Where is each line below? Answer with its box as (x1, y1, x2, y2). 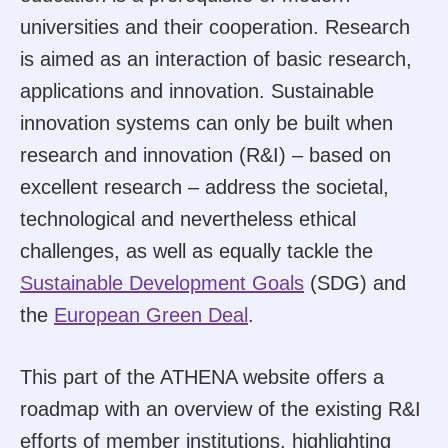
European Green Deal (54, 303, 248, 326)
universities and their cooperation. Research (20, 15, 410, 38)
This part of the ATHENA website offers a (20, 365, 384, 388)
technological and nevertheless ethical (20, 207, 356, 230)
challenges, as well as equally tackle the (20, 239, 373, 262)
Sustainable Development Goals (20, 271, 304, 294)
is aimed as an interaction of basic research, (20, 47, 412, 70)
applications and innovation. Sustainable (20, 79, 374, 102)
